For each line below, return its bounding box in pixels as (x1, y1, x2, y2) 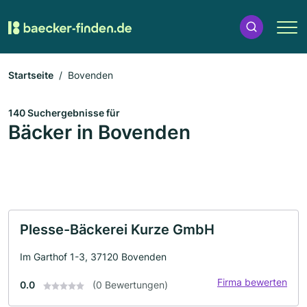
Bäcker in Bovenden (8, 121, 191, 144)
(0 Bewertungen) (93, 279, 168, 291)
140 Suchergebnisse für (8, 107, 120, 119)
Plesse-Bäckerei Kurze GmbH (20, 221, 214, 238)
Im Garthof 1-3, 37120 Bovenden (20, 251, 167, 262)
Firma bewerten (217, 276, 287, 288)
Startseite (8, 69, 53, 81)
